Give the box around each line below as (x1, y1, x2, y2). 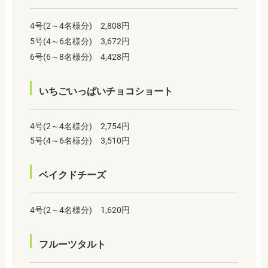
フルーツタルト (39, 239, 106, 251)
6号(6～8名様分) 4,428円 (30, 52, 130, 62)
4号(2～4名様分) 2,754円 (30, 121, 130, 132)
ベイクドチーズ (39, 169, 106, 181)
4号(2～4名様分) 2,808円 (30, 21, 130, 31)
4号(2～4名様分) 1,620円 (30, 205, 130, 215)
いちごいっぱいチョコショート (39, 86, 173, 98)
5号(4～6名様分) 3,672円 (30, 36, 130, 47)
